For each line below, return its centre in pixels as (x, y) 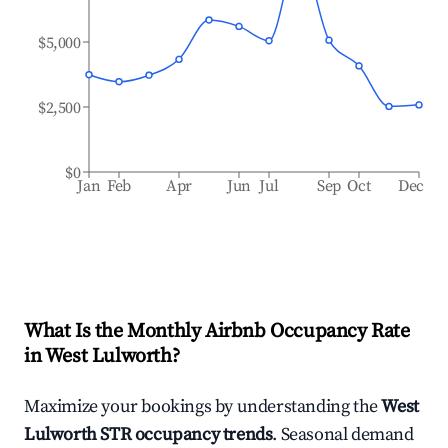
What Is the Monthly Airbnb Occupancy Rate (217, 331)
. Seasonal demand (343, 434)
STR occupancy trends (184, 434)
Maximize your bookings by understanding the (203, 406)
